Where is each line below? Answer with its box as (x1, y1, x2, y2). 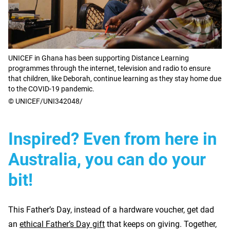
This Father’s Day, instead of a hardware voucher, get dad (8, 204, 214, 215)
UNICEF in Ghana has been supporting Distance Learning (8, 53, 189, 62)
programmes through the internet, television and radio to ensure (8, 64, 210, 72)
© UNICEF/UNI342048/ (8, 97, 83, 105)
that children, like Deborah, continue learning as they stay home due (8, 74, 221, 83)
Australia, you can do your (8, 149, 206, 169)
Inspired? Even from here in (8, 128, 217, 149)
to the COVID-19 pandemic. (8, 84, 94, 93)
